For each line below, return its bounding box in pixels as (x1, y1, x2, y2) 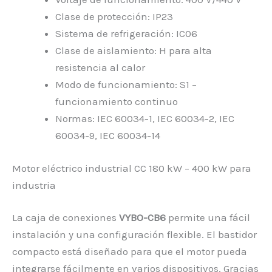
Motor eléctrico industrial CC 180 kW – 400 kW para (12, 161, 251, 174)
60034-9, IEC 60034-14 (55, 129, 160, 142)
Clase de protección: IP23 (55, 10, 173, 23)
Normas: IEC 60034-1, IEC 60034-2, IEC (55, 112, 234, 125)
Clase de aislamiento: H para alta (55, 44, 212, 57)
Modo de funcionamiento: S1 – (55, 78, 197, 91)
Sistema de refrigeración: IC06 (55, 27, 197, 40)
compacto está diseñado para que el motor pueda (12, 245, 247, 258)
